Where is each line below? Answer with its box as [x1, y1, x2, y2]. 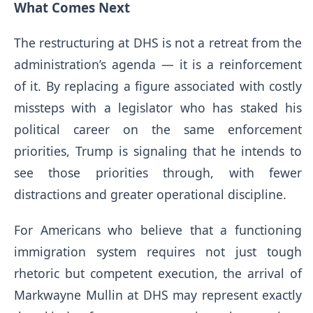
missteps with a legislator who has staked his [14, 99, 303, 117]
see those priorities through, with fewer [14, 164, 303, 182]
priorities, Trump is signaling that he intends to [14, 143, 303, 160]
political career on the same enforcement [14, 121, 303, 138]
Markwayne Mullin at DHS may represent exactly [14, 286, 303, 304]
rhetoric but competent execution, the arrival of [14, 265, 303, 282]
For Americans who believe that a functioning [14, 221, 303, 239]
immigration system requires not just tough [14, 243, 303, 261]
